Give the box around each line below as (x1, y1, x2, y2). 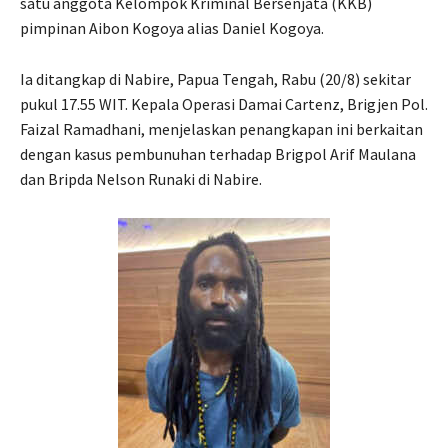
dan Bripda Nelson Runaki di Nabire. (20, 169, 262, 190)
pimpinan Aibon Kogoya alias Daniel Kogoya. (20, 18, 324, 39)
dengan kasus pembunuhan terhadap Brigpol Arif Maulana (20, 144, 416, 165)
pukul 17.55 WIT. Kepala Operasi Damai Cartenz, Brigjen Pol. (20, 94, 428, 115)
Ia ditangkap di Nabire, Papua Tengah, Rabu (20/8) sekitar (20, 69, 411, 90)
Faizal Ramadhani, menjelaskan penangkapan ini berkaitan (20, 119, 423, 140)
